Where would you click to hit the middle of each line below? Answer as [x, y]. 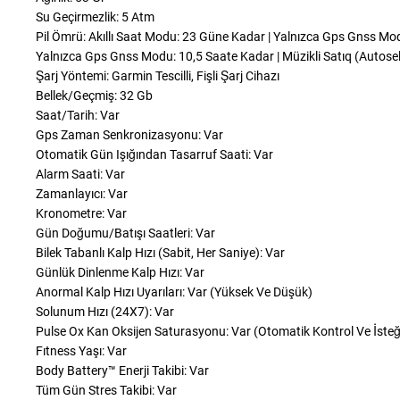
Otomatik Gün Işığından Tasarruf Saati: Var [154, 154]
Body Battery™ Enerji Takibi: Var [122, 371]
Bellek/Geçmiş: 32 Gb [94, 96]
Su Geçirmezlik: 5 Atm [95, 17]
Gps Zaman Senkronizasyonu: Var [129, 135]
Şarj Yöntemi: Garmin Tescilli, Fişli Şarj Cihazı [158, 76]
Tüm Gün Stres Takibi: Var [106, 390]
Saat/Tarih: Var [78, 115]
